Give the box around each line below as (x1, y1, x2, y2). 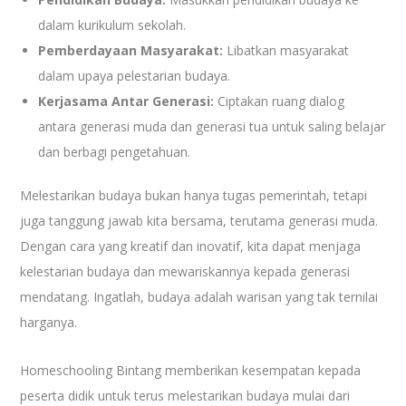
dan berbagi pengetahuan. (38, 142, 191, 160)
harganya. (20, 313, 78, 331)
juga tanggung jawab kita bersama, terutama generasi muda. (20, 211, 379, 229)
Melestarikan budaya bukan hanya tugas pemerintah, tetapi (20, 186, 368, 204)
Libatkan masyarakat (223, 41, 350, 59)
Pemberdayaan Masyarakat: (38, 41, 224, 59)
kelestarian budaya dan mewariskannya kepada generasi (20, 262, 351, 280)
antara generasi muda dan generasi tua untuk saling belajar (38, 117, 386, 135)
